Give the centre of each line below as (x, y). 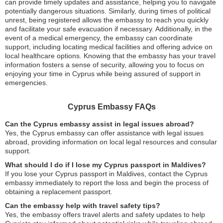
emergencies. (26, 83)
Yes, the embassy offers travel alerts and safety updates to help (105, 215)
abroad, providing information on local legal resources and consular (111, 142)
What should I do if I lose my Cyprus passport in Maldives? (106, 165)
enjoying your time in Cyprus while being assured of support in (103, 74)
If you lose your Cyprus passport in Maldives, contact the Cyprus (106, 174)
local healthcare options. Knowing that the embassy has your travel (110, 56)
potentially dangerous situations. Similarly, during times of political (108, 11)
